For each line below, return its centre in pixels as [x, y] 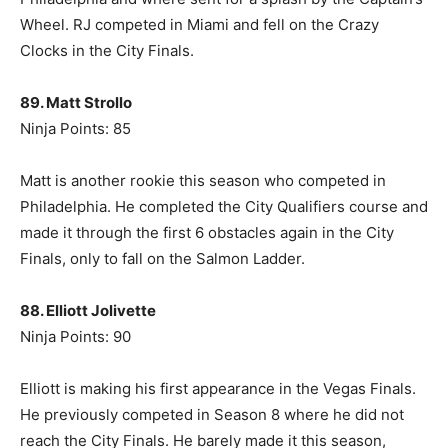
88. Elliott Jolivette [88, 311]
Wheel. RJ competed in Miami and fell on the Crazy [199, 25]
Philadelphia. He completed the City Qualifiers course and [224, 207]
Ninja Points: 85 [75, 129]
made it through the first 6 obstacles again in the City [207, 233]
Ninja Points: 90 [75, 337]
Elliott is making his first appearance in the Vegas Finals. [218, 389]
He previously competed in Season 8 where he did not [212, 415]
